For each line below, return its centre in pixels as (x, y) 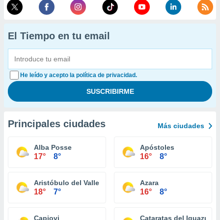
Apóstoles (157, 147)
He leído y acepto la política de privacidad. (79, 75)
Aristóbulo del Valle (67, 183)
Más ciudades (181, 126)
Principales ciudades (57, 124)
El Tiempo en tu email (59, 36)
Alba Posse (53, 147)
